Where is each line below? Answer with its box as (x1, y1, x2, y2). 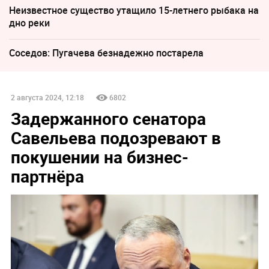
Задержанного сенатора (10, 107, 206, 130)
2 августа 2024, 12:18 (10, 92, 84, 103)
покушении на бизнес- (10, 145, 189, 169)
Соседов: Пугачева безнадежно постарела (9, 46, 204, 60)
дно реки (9, 16, 50, 30)
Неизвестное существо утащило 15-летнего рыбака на (9, 4, 259, 17)
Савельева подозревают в (10, 126, 221, 150)
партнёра (10, 165, 84, 188)
